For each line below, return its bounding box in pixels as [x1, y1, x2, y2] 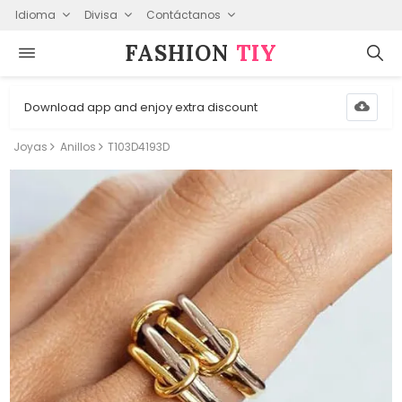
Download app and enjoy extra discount [24, 98, 258, 116]
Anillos [59, 139, 96, 154]
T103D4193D [108, 139, 170, 154]
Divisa [83, 6, 118, 22]
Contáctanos [145, 6, 221, 22]
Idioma [14, 6, 56, 22]
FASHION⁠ [125, 39, 236, 67]
